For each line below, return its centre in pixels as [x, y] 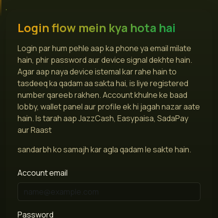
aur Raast [35, 130]
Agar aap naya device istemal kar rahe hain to [97, 71]
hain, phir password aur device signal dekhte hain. [105, 60]
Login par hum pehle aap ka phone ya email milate [104, 48]
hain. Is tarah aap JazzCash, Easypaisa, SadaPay [103, 118]
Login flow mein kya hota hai [97, 27]
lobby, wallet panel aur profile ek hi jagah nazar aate [109, 106]
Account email [43, 173]
